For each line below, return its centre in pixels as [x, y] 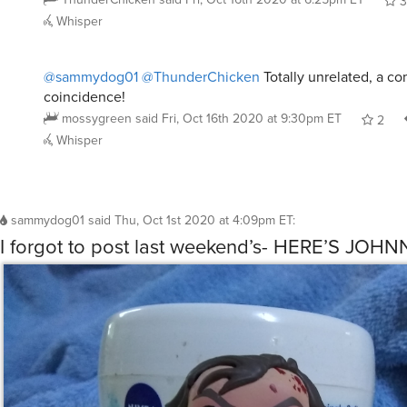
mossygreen [97, 118]
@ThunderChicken [201, 76]
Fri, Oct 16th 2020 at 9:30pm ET [252, 118]
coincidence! [84, 96]
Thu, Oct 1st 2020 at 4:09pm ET [203, 220]
